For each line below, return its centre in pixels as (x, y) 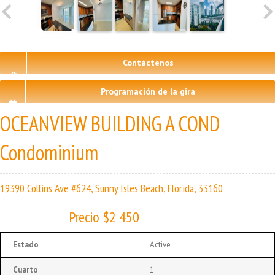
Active (160, 244)
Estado (26, 244)
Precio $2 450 (104, 217)
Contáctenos (148, 62)
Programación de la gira (148, 91)
